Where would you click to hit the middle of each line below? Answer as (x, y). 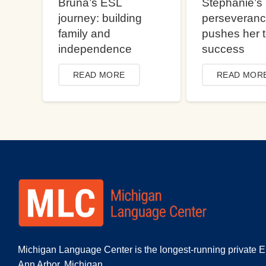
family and (84, 33)
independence (95, 49)
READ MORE (99, 75)
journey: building (100, 18)
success (223, 49)
